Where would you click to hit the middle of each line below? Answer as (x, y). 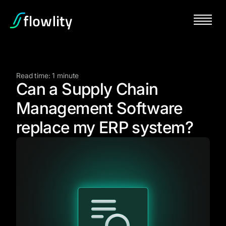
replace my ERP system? (105, 127)
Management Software (99, 108)
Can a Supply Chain (87, 89)
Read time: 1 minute (48, 75)
